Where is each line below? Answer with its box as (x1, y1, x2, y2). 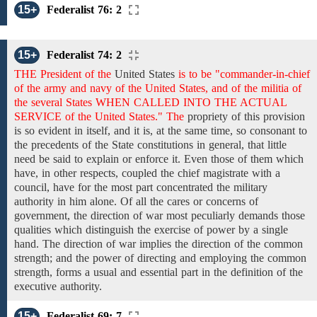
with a (252, 167, 280, 179)
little (264, 139, 287, 151)
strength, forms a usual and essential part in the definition (14, 266, 277, 278)
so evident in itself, (21, 125, 114, 137)
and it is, (114, 125, 153, 137)
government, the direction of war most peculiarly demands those (14, 209, 305, 221)
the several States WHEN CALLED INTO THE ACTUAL (14, 96, 287, 108)
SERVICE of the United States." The (14, 110, 184, 122)
